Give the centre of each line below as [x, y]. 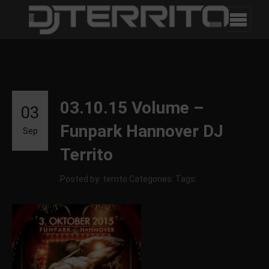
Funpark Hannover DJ [142, 131]
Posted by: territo [94, 179]
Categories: [151, 179]
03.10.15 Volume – [132, 108]
